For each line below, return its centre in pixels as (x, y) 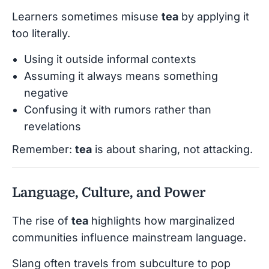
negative (46, 92)
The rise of (42, 220)
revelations (53, 126)
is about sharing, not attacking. (172, 149)
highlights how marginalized (162, 220)
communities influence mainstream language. (129, 237)
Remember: (44, 149)
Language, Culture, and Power (109, 192)
